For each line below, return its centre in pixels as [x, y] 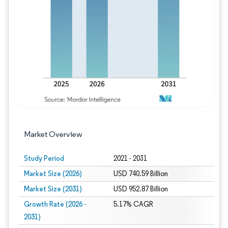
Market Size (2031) [53, 189]
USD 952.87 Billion [140, 189]
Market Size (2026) [53, 174]
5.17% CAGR [133, 204]
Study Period [44, 158]
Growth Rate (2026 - [55, 204]
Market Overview [53, 134]
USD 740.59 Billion [140, 174]
